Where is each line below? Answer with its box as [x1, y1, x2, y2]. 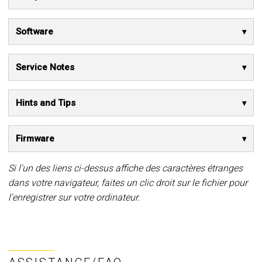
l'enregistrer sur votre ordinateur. [8, 192, 140, 204]
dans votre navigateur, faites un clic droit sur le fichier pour [8, 177, 247, 189]
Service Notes [16, 62, 74, 73]
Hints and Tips [16, 98, 75, 109]
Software [16, 26, 53, 37]
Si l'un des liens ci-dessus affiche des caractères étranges [8, 163, 243, 174]
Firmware [16, 133, 54, 144]
